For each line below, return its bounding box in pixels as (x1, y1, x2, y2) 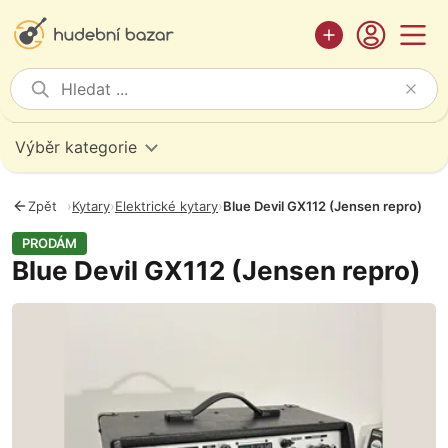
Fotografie (11, 304, 92, 324)
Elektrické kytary (115, 198, 218, 214)
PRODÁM (22, 235, 77, 251)
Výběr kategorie (15, 137, 137, 157)
